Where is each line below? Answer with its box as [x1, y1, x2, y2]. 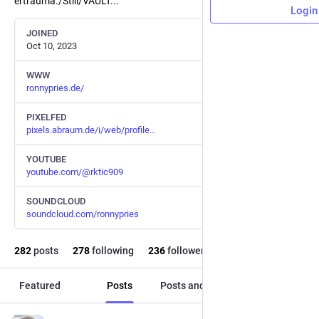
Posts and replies [160, 280, 239, 291]
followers [165, 245, 209, 256]
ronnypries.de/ [26, 83, 84, 93]
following [90, 245, 134, 256]
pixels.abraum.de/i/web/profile [26, 125, 150, 135]
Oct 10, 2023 [26, 41, 77, 51]
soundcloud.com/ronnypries [26, 209, 139, 219]
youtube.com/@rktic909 [26, 167, 123, 177]
